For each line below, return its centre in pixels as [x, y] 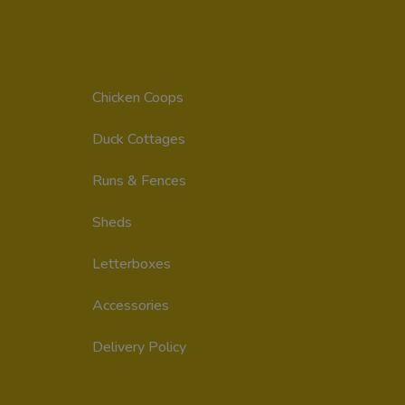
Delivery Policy [139, 347]
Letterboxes [132, 264]
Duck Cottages [139, 139]
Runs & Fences [139, 180]
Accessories [131, 305]
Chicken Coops [138, 97]
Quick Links [153, 52]
